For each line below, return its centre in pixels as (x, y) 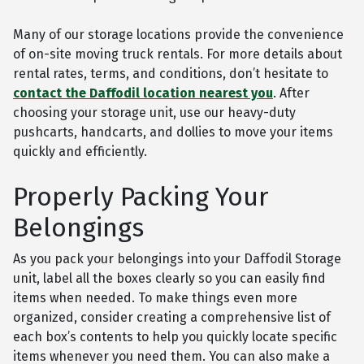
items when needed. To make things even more (155, 298)
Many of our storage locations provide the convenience (178, 35)
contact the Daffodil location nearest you (143, 93)
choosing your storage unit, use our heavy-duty (154, 113)
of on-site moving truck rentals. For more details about (178, 54)
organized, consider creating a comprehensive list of (172, 318)
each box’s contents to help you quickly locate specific (175, 337)
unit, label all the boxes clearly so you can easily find (169, 279)
